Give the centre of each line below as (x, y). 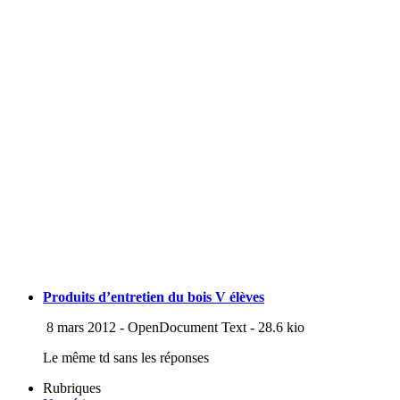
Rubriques (72, 388)
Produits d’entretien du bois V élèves (154, 297)
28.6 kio (281, 328)
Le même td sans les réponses (126, 358)
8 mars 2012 (79, 328)
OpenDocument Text (187, 328)
